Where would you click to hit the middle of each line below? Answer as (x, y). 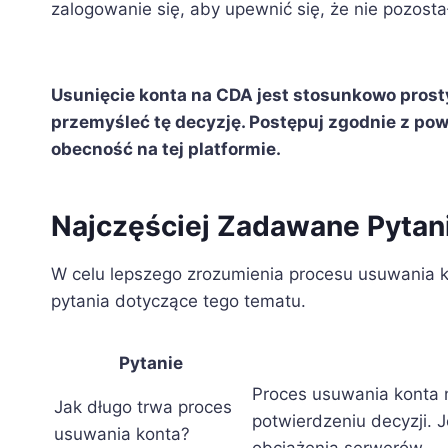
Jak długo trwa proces (143, 407)
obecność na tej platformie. (166, 149)
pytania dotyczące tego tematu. (178, 301)
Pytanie (151, 363)
